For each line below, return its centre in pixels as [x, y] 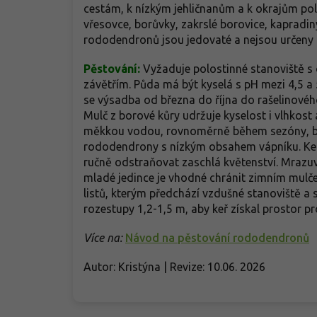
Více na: [103, 237]
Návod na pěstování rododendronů [217, 237]
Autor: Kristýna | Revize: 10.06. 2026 [174, 266]
